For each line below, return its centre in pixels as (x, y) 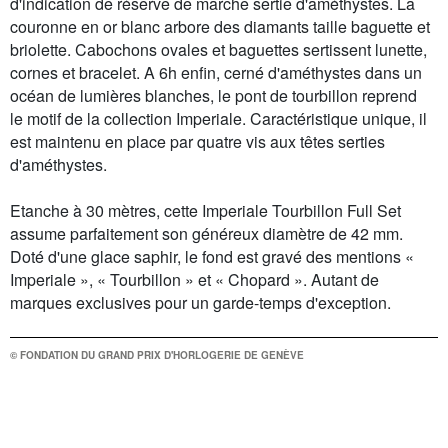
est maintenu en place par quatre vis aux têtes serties (197, 142)
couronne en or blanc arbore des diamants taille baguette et (220, 27)
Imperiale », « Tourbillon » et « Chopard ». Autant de (194, 280)
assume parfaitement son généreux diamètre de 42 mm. (206, 234)
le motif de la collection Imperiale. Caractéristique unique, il (218, 119)
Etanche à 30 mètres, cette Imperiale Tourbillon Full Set (205, 211)
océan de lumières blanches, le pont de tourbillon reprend (213, 96)
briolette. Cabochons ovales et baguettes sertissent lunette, (218, 50)
